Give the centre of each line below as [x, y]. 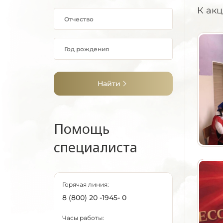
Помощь [82, 129]
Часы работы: [83, 218]
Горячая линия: [86, 184]
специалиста [96, 147]
